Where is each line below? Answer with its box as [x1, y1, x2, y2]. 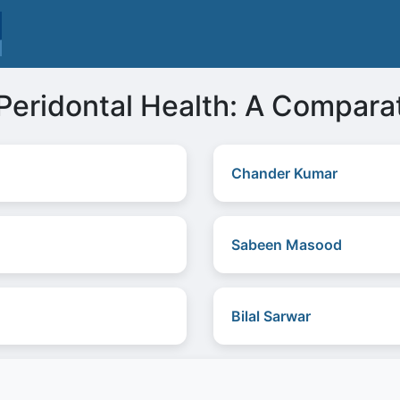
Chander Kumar [231, 164, 337, 182]
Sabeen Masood [231, 236, 342, 254]
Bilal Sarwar [231, 307, 311, 325]
